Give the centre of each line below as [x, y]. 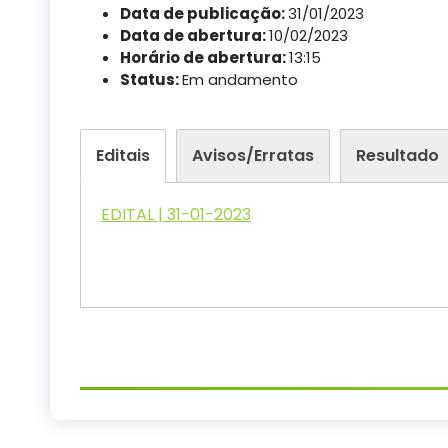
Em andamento [240, 79]
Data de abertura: [194, 35]
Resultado [397, 155]
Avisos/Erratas [253, 155]
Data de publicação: [204, 13]
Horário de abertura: [204, 57]
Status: [151, 79]
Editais [123, 155]
